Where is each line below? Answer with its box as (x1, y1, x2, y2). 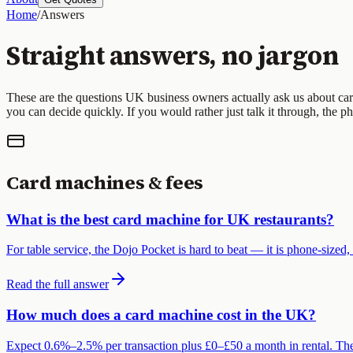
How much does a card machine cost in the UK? (6, 307, 316, 324)
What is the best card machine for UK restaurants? (6, 210, 334, 228)
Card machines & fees (6, 169, 203, 195)
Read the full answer (6, 277, 109, 292)
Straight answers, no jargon (6, 39, 339, 74)
